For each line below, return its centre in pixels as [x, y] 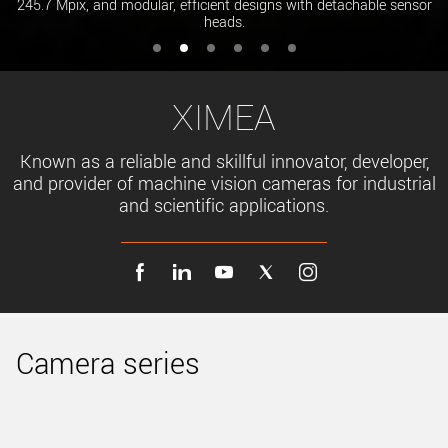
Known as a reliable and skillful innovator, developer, [224, 162]
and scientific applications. [224, 206]
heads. [224, 23]
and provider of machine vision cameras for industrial [224, 184]
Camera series [108, 364]
